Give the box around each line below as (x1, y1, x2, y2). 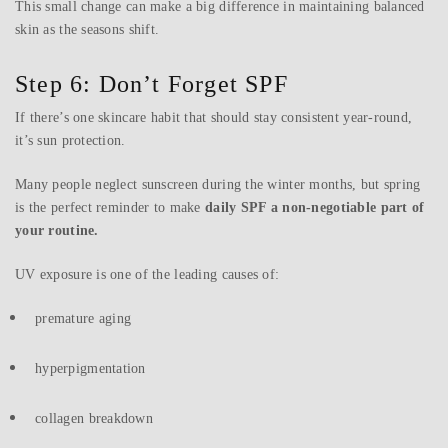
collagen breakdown (35, 411, 154, 427)
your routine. (15, 223, 99, 239)
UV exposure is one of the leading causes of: (15, 267, 280, 283)
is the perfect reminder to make (15, 200, 205, 216)
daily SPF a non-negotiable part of (204, 200, 425, 216)
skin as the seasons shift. (15, 22, 160, 38)
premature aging (35, 311, 132, 327)
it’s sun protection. (15, 133, 126, 149)
